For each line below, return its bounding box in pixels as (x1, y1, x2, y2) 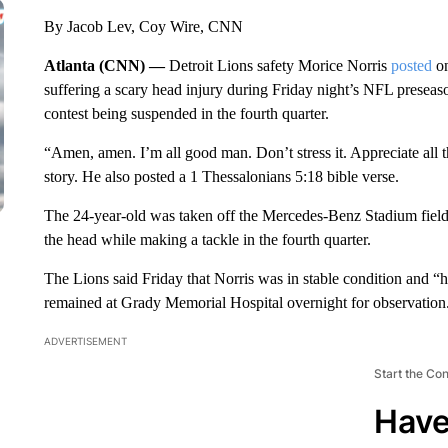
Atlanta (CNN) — (43, 57, 169, 74)
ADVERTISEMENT (43, 335, 127, 347)
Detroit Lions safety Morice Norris (168, 57, 391, 74)
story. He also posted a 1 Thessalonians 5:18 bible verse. (43, 168, 399, 185)
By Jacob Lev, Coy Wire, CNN (43, 18, 243, 35)
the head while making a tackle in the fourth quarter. (43, 231, 371, 248)
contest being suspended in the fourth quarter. (43, 105, 329, 122)
